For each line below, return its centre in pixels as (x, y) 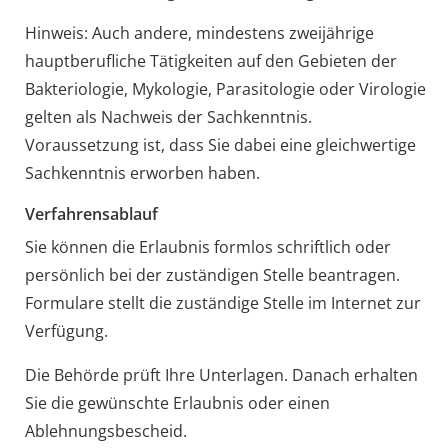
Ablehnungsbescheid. (105, 430)
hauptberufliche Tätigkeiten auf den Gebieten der (210, 60)
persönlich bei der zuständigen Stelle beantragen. (212, 274)
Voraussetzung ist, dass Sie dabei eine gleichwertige (220, 144)
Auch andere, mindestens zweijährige (232, 32)
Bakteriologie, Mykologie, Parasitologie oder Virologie (225, 88)
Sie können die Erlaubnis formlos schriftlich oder (207, 246)
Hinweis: (58, 32)
